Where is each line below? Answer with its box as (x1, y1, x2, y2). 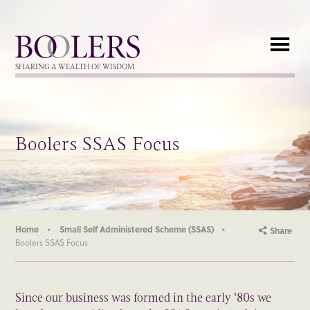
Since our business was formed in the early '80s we (15, 289, 272, 307)
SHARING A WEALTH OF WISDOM (15, 62, 135, 72)
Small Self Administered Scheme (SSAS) (59, 222, 214, 235)
